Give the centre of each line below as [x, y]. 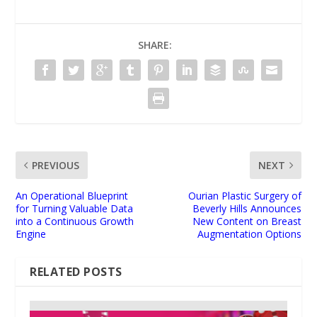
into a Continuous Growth [75, 221]
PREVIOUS [56, 165]
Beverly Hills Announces [247, 208]
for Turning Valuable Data [75, 208]
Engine [31, 234]
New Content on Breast [247, 221]
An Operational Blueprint [72, 195]
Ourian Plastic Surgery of [244, 195]
